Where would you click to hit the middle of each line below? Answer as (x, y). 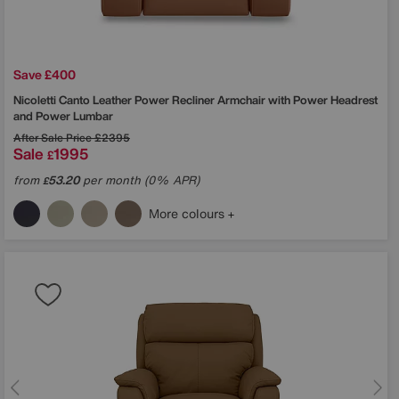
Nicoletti (36, 100)
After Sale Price (53, 137)
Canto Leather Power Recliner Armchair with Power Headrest (218, 100)
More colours (188, 213)
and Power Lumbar (63, 116)
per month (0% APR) (139, 180)
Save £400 (45, 74)
